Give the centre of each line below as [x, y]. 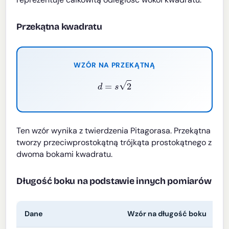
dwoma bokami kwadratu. [65, 154]
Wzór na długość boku [167, 214]
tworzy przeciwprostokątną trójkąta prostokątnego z [114, 143]
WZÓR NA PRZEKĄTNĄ [114, 65]
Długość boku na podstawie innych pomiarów [114, 181]
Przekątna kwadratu [59, 27]
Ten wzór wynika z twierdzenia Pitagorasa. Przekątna [114, 131]
